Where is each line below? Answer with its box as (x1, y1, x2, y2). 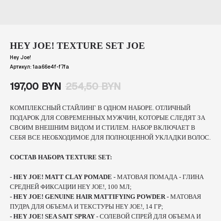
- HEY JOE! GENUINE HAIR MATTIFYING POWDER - (10, 193, 169, 201)
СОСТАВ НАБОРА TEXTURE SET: (10, 153, 112, 161)
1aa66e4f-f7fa (33, 64, 69, 70)
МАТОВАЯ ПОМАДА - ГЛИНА (117, 173, 204, 181)
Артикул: (10, 64, 33, 70)
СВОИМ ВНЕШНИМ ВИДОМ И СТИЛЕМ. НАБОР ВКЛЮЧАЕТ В (10, 124, 195, 132)
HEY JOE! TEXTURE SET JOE (10, 40, 145, 51)
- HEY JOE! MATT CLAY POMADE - (10, 173, 117, 181)
